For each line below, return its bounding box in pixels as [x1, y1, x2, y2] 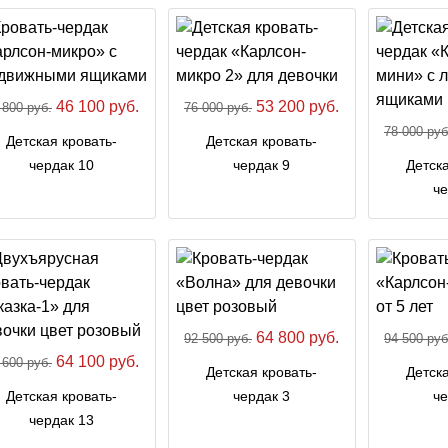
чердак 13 [29, 411, 94, 428]
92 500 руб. [184, 330, 253, 346]
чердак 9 [233, 156, 291, 173]
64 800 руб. [252, 328, 340, 346]
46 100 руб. [52, 97, 139, 115]
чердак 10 [29, 156, 94, 173]
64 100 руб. [52, 352, 139, 370]
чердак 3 [233, 387, 291, 404]
